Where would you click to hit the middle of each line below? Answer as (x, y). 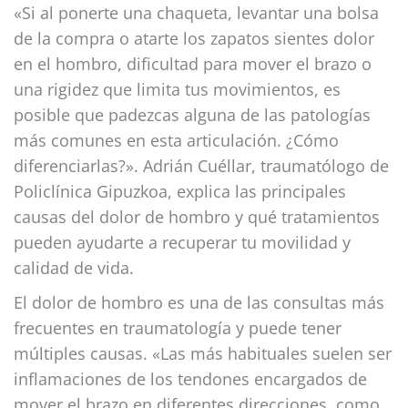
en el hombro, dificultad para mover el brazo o (193, 63)
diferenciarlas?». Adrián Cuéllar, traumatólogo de (201, 165)
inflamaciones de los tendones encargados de (190, 378)
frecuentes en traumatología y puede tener (178, 327)
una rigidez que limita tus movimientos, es (177, 89)
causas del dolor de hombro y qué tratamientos (197, 216)
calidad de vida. (74, 267)
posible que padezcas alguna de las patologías (192, 114)
